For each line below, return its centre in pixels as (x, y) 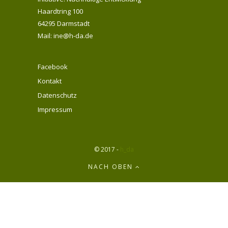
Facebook (53, 67)
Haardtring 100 (60, 11)
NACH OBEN (111, 167)
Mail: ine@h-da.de (65, 36)
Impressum (55, 110)
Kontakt (50, 81)
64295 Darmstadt (64, 24)
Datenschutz (57, 95)
